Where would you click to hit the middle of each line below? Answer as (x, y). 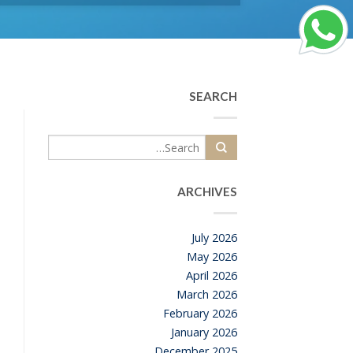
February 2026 (200, 314)
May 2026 (212, 257)
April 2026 (212, 276)
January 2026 (204, 333)
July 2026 (214, 238)
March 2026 (207, 295)
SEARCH (213, 97)
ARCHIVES (207, 192)
